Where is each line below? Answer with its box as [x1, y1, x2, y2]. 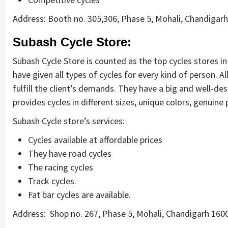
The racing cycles [28, 161, 93, 173]
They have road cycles [28, 147, 111, 159]
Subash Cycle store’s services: [13, 115, 125, 127]
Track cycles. [28, 175, 76, 187]
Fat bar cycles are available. [28, 188, 131, 201]
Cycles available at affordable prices [28, 133, 162, 146]
